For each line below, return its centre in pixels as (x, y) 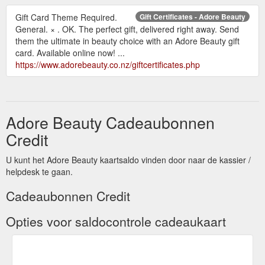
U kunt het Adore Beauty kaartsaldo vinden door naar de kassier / (128, 159)
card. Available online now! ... (70, 52)
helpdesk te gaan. (39, 171)
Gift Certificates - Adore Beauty (193, 16)
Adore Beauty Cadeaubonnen (110, 122)
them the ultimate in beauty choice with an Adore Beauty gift (127, 41)
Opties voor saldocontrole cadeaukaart (116, 221)
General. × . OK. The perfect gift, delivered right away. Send (127, 29)
